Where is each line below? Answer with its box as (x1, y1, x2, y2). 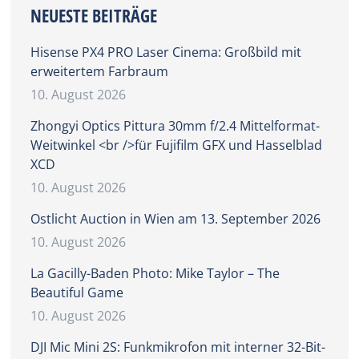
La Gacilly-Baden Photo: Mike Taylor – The (30, 264, 280, 283)
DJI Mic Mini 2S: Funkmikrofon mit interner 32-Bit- (30, 338, 326, 357)
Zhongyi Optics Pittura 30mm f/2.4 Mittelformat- (30, 117, 321, 135)
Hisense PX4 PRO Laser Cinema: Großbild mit (30, 43, 302, 62)
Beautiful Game (30, 284, 124, 302)
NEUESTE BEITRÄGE (30, 3, 158, 28)
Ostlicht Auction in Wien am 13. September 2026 (30, 210, 321, 228)
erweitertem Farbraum (30, 63, 169, 81)
